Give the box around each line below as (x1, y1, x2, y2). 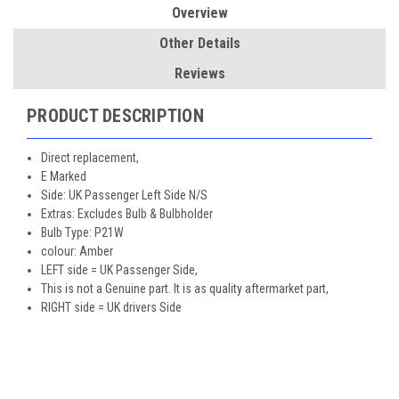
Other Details (159, 34, 240, 52)
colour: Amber (41, 243, 114, 258)
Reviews (174, 64, 225, 82)
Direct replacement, (41, 150, 140, 165)
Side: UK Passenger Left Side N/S (41, 187, 208, 202)
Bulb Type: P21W (41, 224, 125, 240)
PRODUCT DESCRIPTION (27, 104, 204, 126)
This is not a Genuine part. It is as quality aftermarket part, (41, 281, 330, 296)
